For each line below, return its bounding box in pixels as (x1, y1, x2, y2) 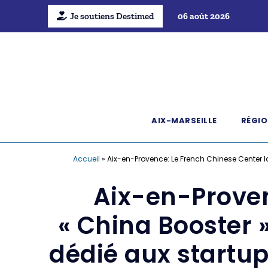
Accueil (73, 154, 100, 164)
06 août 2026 (177, 11, 230, 22)
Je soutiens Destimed (69, 11, 154, 22)
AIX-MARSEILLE (151, 115, 217, 126)
